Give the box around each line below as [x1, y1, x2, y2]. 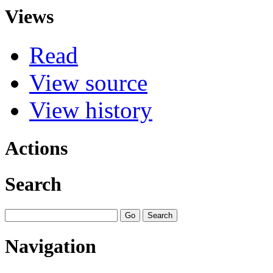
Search [5, 173, 62, 196]
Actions [5, 136, 68, 159]
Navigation [5, 235, 96, 258]
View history [29, 96, 152, 123]
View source [29, 69, 147, 96]
